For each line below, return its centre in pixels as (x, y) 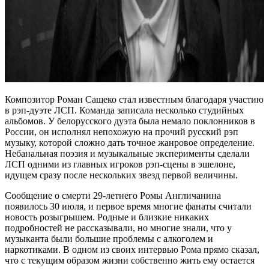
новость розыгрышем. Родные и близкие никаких (107, 217)
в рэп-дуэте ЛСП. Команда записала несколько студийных (124, 110)
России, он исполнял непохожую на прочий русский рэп (122, 132)
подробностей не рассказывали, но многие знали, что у (118, 228)
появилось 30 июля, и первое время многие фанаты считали (128, 207)
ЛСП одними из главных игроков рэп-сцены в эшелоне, (120, 165)
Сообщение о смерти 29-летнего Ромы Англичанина (113, 196)
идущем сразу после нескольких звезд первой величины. (121, 175)
